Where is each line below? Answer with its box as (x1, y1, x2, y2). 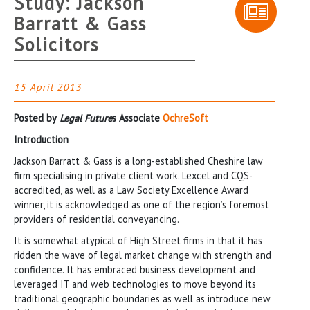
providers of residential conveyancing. (14, 212, 179, 226)
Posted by (14, 111, 57, 125)
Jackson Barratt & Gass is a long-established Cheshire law (14, 154, 263, 167)
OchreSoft (163, 111, 208, 125)
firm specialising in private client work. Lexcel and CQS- (14, 168, 253, 182)
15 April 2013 (14, 80, 82, 93)
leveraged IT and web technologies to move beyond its (14, 277, 256, 291)
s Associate (112, 111, 163, 125)
